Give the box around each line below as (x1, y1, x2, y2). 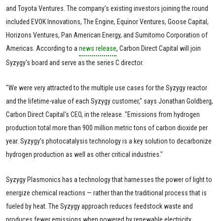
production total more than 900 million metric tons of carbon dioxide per (6, 123, 208, 132)
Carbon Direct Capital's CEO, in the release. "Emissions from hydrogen (6, 110, 200, 118)
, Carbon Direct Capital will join (116, 44, 201, 52)
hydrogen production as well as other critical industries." (6, 150, 163, 158)
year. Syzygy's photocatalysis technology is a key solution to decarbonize (6, 137, 212, 145)
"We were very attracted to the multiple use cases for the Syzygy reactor (6, 83, 207, 92)
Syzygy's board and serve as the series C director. (6, 58, 144, 67)
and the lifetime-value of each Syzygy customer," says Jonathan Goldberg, (6, 97, 213, 105)
